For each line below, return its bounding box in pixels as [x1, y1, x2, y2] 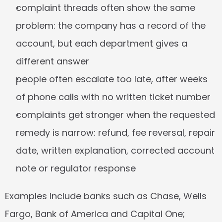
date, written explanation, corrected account [16, 144, 215, 157]
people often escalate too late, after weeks [16, 73, 208, 85]
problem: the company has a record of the [16, 19, 206, 32]
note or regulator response [16, 162, 136, 174]
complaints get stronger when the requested [16, 109, 215, 121]
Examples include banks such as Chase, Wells [5, 190, 207, 202]
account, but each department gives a [16, 37, 187, 50]
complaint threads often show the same [16, 1, 195, 14]
